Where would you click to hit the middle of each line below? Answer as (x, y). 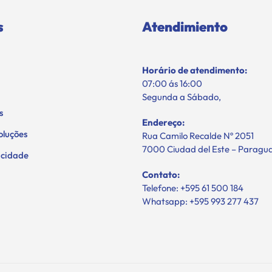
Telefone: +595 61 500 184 (193, 188)
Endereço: (163, 122)
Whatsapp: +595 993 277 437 (200, 201)
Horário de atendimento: (195, 70)
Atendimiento (185, 26)
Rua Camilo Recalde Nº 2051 (198, 135)
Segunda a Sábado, (182, 97)
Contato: (161, 174)
